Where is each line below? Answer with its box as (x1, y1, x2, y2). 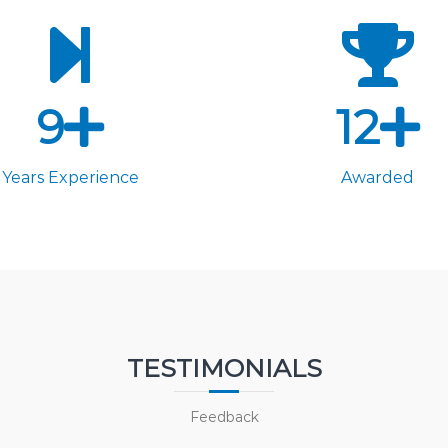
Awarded (341, 168, 415, 188)
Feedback (189, 408, 259, 427)
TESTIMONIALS (126, 353, 322, 384)
